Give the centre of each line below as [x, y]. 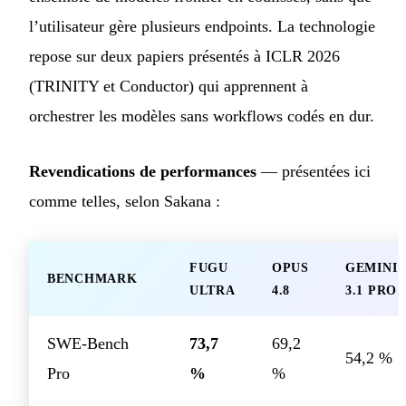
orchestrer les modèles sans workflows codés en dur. [202, 116]
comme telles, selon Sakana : [125, 202]
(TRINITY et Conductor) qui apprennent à [169, 87]
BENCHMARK [92, 279]
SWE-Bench [88, 344]
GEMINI [372, 268]
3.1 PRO [371, 291]
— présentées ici [314, 172]
